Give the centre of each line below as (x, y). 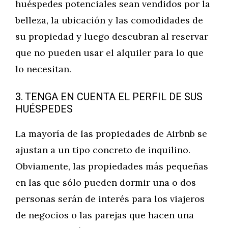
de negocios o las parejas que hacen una (105, 215)
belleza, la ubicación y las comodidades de (109, 20)
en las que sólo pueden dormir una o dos (106, 182)
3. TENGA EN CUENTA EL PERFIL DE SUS (109, 97)
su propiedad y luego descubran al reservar (112, 36)
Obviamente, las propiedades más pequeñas (112, 166)
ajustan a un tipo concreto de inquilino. (103, 150)
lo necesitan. (43, 69)
